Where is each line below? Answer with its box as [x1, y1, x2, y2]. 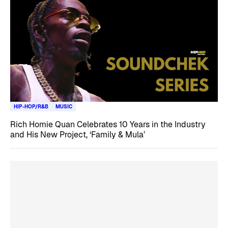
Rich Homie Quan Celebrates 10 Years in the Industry [10, 119, 206, 130]
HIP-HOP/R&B [14, 103, 48, 110]
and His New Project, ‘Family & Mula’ [10, 129, 145, 140]
